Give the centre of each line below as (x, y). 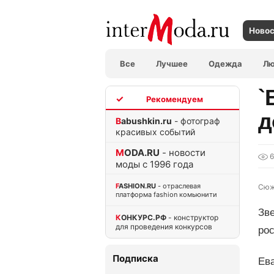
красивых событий (155, 131)
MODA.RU (142, 152)
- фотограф (196, 120)
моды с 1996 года (154, 164)
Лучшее (172, 64)
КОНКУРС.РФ (144, 217)
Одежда (225, 64)
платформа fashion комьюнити (166, 194)
